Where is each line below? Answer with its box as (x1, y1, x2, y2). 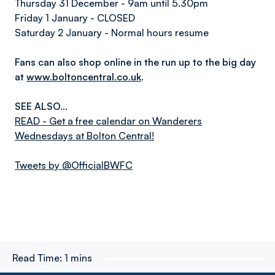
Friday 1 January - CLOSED (15, 12, 135, 24)
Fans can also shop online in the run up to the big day (15, 56, 256, 68)
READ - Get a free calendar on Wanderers (15, 115, 202, 127)
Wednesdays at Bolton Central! (15, 130, 154, 142)
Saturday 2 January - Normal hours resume (15, 26, 209, 39)
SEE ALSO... (15, 100, 68, 112)
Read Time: (12, 252, 62, 264)
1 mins (64, 252, 92, 264)
